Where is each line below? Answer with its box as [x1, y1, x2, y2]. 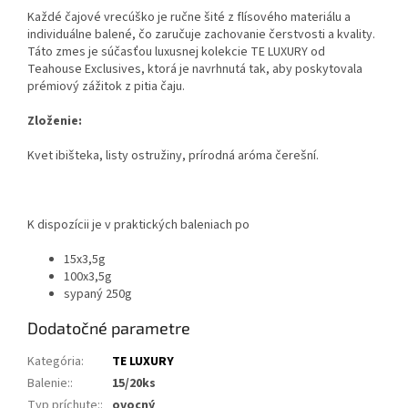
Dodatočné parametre [27, 317, 190, 338]
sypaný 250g [64, 284, 132, 303]
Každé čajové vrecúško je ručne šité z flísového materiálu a [27, 7, 351, 26]
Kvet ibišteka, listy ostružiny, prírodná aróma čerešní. [27, 146, 319, 165]
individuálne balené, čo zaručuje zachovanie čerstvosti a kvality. [27, 25, 375, 44]
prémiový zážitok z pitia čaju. [27, 76, 185, 96]
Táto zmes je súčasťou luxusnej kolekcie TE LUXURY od [27, 42, 325, 61]
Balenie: [27, 373, 70, 393]
